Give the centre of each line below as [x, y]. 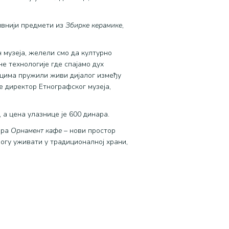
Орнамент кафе [37, 131]
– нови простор [89, 131]
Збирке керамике [94, 25]
